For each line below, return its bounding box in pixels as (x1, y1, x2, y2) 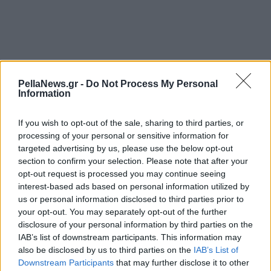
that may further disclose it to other (114, 257, 249, 267)
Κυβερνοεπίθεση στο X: (139, 186, 258, 200)
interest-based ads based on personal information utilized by (18, 181, 249, 191)
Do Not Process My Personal (86, 78, 218, 89)
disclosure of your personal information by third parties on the (18, 219, 253, 229)
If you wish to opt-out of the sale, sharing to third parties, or (18, 117, 244, 128)
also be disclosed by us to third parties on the (18, 244, 194, 255)
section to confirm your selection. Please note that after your (18, 155, 248, 166)
